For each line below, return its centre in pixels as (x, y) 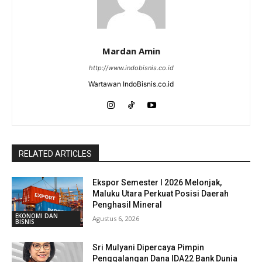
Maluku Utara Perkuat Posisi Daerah (161, 193)
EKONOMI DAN (37, 216)
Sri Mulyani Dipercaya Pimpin (149, 248)
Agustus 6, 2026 (116, 218)
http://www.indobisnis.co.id (131, 68)
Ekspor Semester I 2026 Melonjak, (157, 182)
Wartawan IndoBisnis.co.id (131, 84)
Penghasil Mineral (127, 204)
